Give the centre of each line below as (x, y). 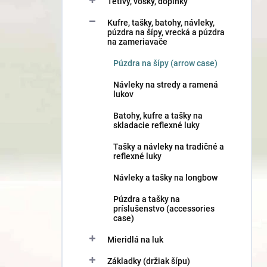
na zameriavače (137, 42)
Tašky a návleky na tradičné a (169, 147)
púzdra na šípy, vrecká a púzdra (166, 32)
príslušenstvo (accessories (164, 209)
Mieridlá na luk (135, 240)
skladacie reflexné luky (156, 125)
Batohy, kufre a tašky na (158, 116)
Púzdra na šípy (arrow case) (165, 63)
